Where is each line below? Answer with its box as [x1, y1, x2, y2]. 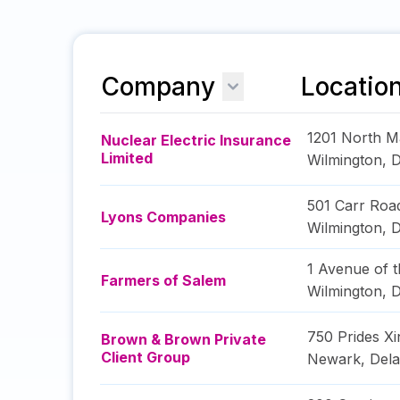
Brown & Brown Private [101, 330, 266, 348]
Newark [307, 350, 361, 368]
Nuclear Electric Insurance [101, 131, 291, 149]
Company [101, 71, 215, 102]
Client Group [101, 348, 190, 366]
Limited [101, 149, 153, 167]
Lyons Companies [101, 208, 226, 226]
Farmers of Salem [101, 271, 226, 289]
